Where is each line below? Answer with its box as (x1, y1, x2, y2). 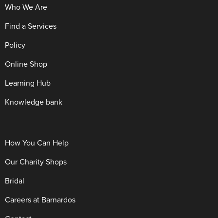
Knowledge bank (5, 96, 62, 108)
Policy (5, 39, 25, 51)
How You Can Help (5, 137, 69, 148)
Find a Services (5, 20, 56, 32)
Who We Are (5, 1, 47, 13)
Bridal (5, 175, 24, 186)
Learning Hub (5, 77, 51, 89)
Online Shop (5, 58, 47, 70)
